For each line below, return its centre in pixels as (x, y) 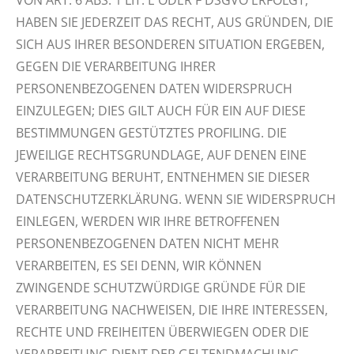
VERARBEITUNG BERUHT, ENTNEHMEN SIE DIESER (163, 177)
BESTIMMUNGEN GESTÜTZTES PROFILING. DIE (151, 133)
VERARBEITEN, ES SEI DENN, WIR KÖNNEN (139, 265)
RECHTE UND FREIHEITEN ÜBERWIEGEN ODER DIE (162, 332)
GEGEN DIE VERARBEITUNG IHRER (116, 66)
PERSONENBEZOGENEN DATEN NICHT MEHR (147, 243)
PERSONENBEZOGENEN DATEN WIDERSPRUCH (154, 88)
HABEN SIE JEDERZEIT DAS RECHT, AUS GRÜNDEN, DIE (175, 22)
